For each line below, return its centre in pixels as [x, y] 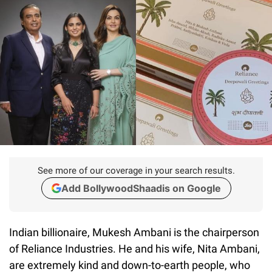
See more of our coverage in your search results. [136, 170]
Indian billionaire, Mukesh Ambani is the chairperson [134, 232]
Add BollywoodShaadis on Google [141, 188]
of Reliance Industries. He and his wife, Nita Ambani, [134, 248]
